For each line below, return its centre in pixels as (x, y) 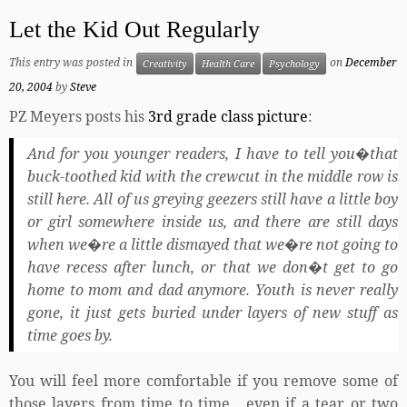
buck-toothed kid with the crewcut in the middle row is (213, 176)
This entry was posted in (72, 62)
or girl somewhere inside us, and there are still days (213, 221)
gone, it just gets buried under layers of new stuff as (213, 312)
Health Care (228, 63)
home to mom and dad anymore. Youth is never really (213, 289)
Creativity (165, 63)
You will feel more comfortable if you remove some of (203, 380)
